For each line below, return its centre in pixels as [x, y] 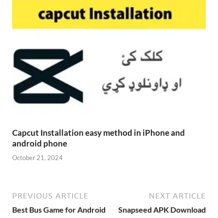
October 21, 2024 [37, 157]
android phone [40, 144]
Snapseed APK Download [162, 209]
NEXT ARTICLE [177, 195]
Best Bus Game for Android [59, 209]
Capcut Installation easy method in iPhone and [99, 133]
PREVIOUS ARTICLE [50, 195]
